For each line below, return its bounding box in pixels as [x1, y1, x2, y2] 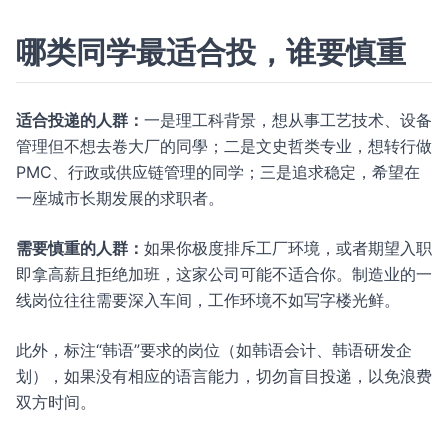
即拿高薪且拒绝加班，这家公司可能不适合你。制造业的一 [16, 264, 432, 284]
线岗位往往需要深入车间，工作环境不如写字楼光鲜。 [16, 290, 400, 310]
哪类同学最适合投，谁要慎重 [16, 34, 406, 70]
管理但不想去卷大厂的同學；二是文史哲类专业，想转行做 [16, 136, 432, 156]
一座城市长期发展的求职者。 [16, 188, 224, 208]
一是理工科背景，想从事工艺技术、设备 [144, 110, 432, 130]
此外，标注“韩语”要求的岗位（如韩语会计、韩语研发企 [16, 340, 412, 360]
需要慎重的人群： [16, 238, 144, 258]
